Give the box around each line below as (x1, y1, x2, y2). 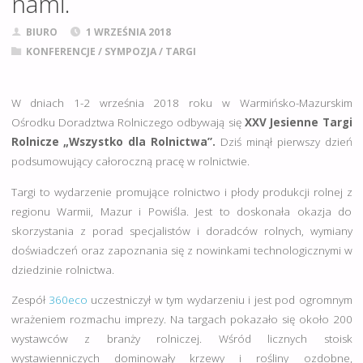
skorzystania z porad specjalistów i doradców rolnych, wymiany (11, 223, 352, 238)
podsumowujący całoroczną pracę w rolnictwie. (11, 154, 250, 169)
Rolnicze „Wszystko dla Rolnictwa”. (11, 135, 220, 150)
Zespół (11, 293, 49, 308)
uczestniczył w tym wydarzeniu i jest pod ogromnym (87, 293, 352, 308)
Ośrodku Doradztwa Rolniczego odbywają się (11, 115, 245, 130)
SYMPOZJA (105, 44, 157, 58)
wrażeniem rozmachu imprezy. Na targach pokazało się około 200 (11, 312, 352, 327)
